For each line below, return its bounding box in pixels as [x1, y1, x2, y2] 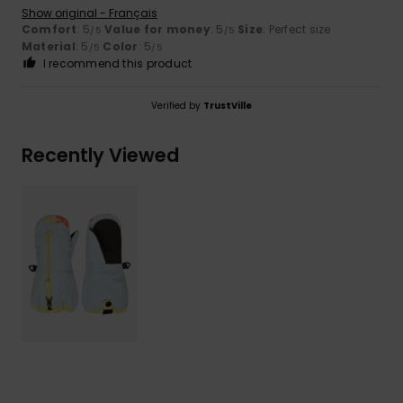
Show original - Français [22, 4, 157, 21]
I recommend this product [42, 55, 193, 71]
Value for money [104, 21, 210, 37]
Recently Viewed [22, 141, 179, 168]
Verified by [151, 98, 203, 112]
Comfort [22, 21, 77, 37]
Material [22, 38, 76, 54]
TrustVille [203, 98, 252, 112]
